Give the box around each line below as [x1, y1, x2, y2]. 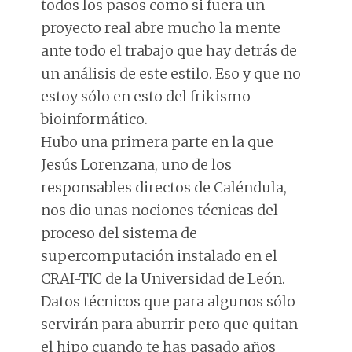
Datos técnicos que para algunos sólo [41, 291, 296, 310]
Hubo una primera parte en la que [41, 132, 274, 151]
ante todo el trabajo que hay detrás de [41, 41, 298, 60]
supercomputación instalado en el [41, 246, 278, 265]
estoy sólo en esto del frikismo [41, 86, 251, 105]
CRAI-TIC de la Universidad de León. [41, 269, 286, 288]
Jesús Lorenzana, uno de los [41, 155, 233, 174]
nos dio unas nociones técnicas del [41, 200, 279, 219]
